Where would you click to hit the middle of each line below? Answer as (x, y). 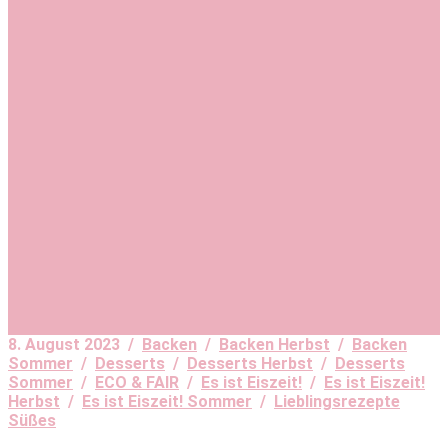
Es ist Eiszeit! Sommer (167, 402)
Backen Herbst (274, 345)
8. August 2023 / (75, 345)
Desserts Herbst (250, 364)
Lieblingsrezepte (337, 402)
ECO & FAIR (137, 383)
